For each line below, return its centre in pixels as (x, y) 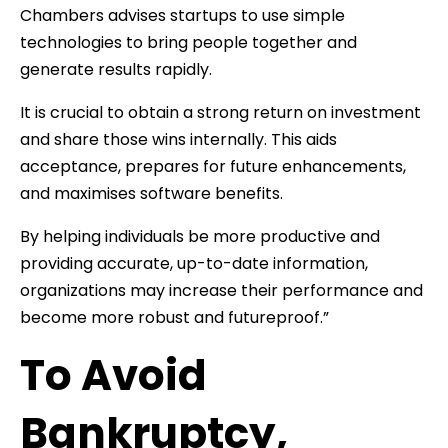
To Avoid (113, 375)
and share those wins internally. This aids (178, 139)
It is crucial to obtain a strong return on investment (220, 112)
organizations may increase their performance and (221, 290)
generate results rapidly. (116, 69)
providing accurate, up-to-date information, (194, 263)
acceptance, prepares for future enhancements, (213, 166)
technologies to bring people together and (188, 42)
